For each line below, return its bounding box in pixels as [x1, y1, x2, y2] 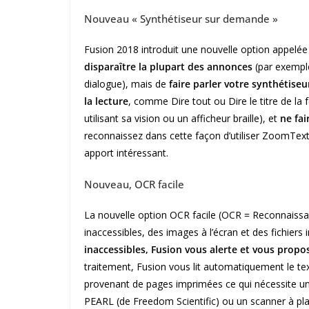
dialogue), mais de [84, 77, 169, 91]
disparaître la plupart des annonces [84, 60, 252, 74]
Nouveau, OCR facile [84, 177, 184, 192]
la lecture [84, 94, 128, 108]
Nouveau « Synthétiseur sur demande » [84, 12, 278, 26]
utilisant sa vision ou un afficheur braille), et [84, 112, 277, 126]
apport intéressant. [84, 146, 168, 160]
